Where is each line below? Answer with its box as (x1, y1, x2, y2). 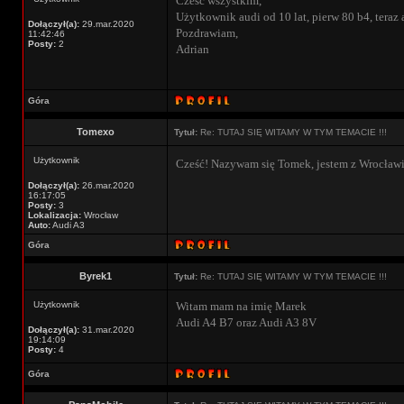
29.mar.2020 (79, 19, 134, 29)
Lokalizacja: (28, 210, 81, 220)
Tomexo (77, 126, 115, 137)
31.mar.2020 (79, 325, 134, 335)
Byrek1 (79, 271, 112, 281)
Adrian (176, 42, 209, 56)
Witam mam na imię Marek (176, 299, 307, 313)
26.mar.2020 (79, 180, 134, 190)
